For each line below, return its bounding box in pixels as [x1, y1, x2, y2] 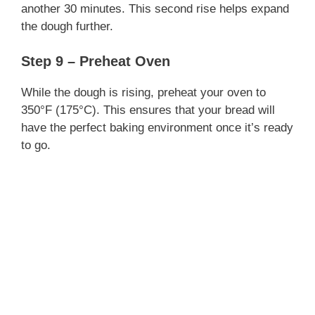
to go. [21, 139, 51, 153]
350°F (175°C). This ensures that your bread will [21, 103, 275, 117]
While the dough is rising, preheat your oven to [21, 86, 266, 100]
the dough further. [21, 19, 113, 33]
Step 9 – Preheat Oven [21, 53, 170, 70]
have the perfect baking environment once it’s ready [21, 121, 293, 135]
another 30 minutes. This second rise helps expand [21, 1, 289, 15]
